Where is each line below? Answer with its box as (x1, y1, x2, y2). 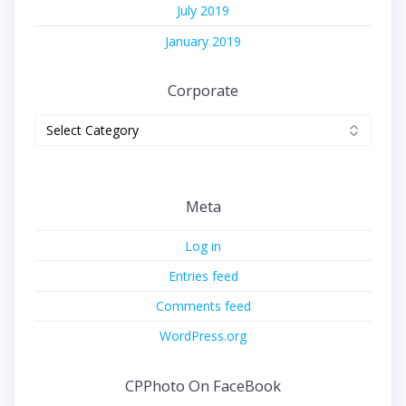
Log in (185, 237, 221, 255)
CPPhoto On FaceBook (125, 374, 281, 396)
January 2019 (165, 32, 241, 50)
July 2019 (177, 2, 229, 20)
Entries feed (168, 266, 238, 285)
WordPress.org (159, 327, 246, 345)
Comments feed (155, 297, 251, 315)
